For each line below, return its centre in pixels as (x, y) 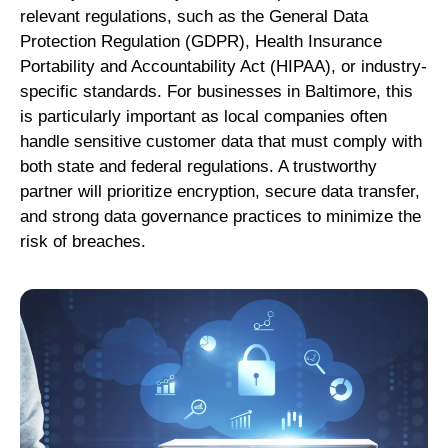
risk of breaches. (83, 242)
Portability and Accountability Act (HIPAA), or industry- (223, 67)
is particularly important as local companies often (203, 117)
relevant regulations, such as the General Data (194, 17)
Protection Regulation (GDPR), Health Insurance (201, 42)
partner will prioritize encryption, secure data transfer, (220, 192)
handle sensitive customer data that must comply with (221, 142)
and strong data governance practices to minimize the (220, 217)
